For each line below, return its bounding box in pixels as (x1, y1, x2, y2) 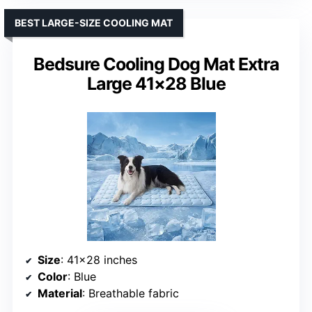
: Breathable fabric (82, 286, 179, 300)
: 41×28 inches (61, 252, 137, 267)
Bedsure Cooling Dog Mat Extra (33, 53, 279, 75)
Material (38, 286, 82, 300)
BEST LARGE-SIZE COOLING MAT (15, 16, 173, 29)
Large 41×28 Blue (86, 72, 226, 94)
